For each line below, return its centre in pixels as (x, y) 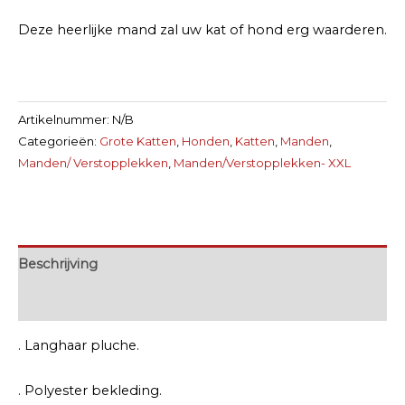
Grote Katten (138, 141)
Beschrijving (58, 264)
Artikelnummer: (65, 119)
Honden (206, 141)
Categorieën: (59, 141)
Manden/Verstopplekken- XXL (262, 162)
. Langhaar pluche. (79, 346)
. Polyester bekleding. (90, 391)
